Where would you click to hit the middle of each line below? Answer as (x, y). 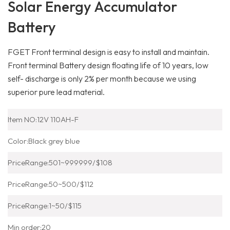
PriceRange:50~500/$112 (51, 184)
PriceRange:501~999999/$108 (60, 162)
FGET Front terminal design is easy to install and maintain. (109, 52)
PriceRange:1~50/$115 (45, 205)
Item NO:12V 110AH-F (43, 119)
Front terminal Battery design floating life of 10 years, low (108, 65)
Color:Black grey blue (44, 141)
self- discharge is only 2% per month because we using (102, 78)
